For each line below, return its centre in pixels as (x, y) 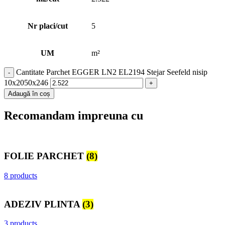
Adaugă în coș (29, 93)
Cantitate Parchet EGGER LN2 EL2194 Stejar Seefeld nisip (112, 72)
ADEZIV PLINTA (43, 204)
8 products (21, 175)
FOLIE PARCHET (45, 156)
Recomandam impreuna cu (74, 115)
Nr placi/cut (47, 26)
